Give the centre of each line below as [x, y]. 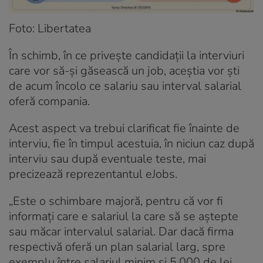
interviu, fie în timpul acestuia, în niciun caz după [131, 144]
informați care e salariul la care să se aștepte [124, 217]
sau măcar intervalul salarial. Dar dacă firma [121, 232]
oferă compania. [49, 102]
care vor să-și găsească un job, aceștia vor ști [124, 71]
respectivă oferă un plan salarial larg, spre [117, 247]
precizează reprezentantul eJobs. [93, 174]
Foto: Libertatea [50, 29]
